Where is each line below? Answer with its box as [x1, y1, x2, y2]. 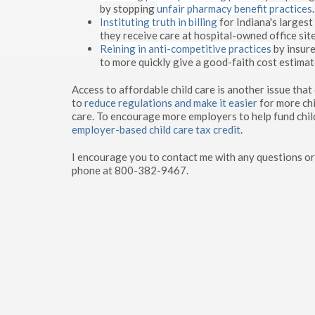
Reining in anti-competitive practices [100, 42, 271, 55]
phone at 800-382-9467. [72, 164, 188, 176]
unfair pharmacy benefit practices [157, 2, 312, 15]
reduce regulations [84, 96, 172, 109]
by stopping [100, 2, 157, 15]
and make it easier [174, 96, 257, 109]
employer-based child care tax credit [72, 123, 240, 136]
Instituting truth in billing [100, 15, 217, 28]
